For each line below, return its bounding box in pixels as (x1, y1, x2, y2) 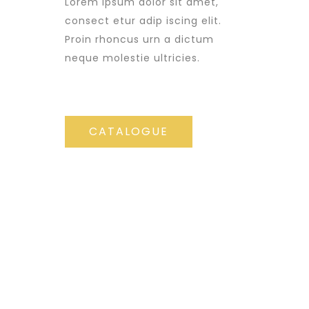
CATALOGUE (89, 123, 168, 139)
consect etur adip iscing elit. (65, 14, 221, 28)
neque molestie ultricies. (65, 51, 200, 65)
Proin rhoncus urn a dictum (65, 32, 214, 46)
